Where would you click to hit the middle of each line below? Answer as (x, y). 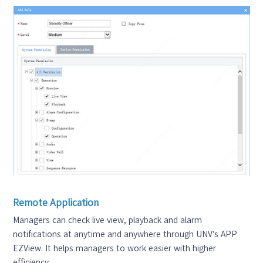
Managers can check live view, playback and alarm (108, 220)
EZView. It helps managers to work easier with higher (115, 248)
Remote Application (56, 202)
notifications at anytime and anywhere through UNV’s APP (125, 234)
